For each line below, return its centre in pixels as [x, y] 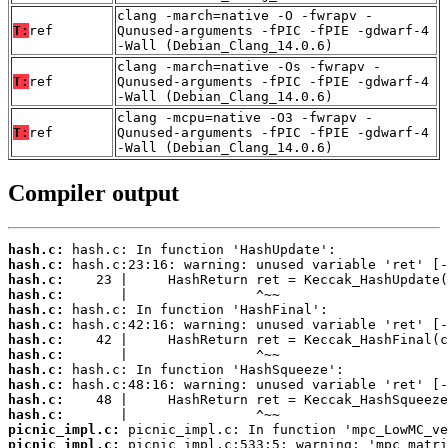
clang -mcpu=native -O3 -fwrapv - [245, 117]
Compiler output [93, 192]
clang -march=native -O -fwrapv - [245, 15]
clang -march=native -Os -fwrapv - [249, 66]
